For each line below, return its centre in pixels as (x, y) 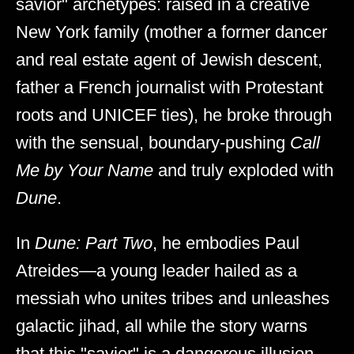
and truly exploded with (243, 170)
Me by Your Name (85, 170)
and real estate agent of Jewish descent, (169, 59)
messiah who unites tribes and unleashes (173, 298)
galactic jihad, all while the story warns (162, 326)
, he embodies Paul (226, 243)
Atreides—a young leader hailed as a (156, 270)
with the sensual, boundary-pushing (153, 142)
